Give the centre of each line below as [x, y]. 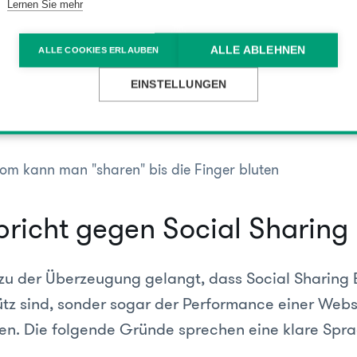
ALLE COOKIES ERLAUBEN [99, 50]
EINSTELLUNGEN [178, 84]
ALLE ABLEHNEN [258, 50]
